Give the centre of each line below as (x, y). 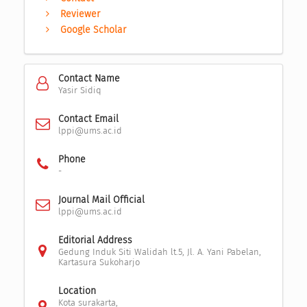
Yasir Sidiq (79, 90)
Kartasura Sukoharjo (99, 262)
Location (77, 291)
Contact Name (89, 78)
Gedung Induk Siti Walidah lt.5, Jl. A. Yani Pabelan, (159, 251)
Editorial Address (95, 240)
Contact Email (88, 119)
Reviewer (81, 14)
